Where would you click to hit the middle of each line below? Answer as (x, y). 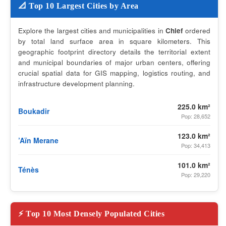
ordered (196, 31)
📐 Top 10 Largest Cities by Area (78, 6)
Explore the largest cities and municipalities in (92, 31)
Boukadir (34, 111)
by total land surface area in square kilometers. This (114, 41)
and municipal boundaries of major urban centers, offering (114, 62)
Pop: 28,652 (196, 116)
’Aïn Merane (38, 140)
